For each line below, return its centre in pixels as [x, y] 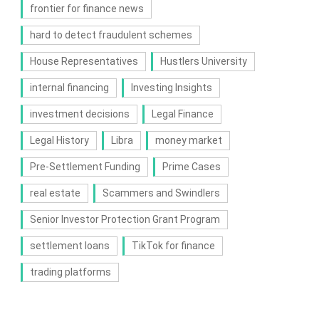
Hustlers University [203, 62]
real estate [55, 193]
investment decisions [79, 114]
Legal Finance [182, 114]
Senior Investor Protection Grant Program [125, 220]
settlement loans [69, 246]
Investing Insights [171, 88]
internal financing [69, 88]
